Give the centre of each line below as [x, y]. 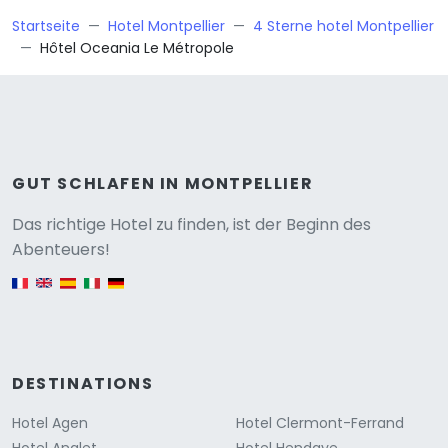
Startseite [46, 26]
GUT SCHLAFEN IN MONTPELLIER [163, 184]
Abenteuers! [61, 250]
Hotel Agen [50, 423]
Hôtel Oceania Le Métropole [137, 48]
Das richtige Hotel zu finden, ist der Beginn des [191, 225]
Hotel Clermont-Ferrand [320, 423]
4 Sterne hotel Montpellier [343, 26]
